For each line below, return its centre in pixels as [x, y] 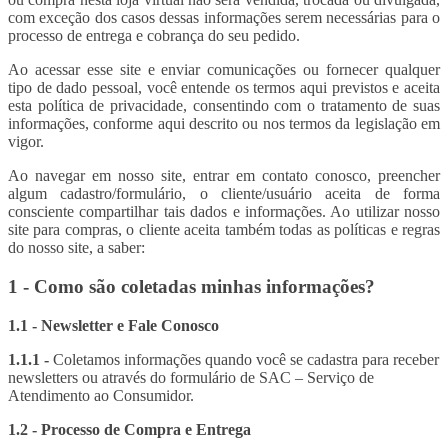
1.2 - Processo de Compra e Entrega [129, 429]
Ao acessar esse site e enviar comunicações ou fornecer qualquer [224, 70]
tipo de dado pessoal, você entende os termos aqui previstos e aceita [224, 88]
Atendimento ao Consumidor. [101, 395]
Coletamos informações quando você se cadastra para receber [246, 359]
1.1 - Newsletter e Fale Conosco [113, 325]
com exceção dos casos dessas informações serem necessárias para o [224, 18]
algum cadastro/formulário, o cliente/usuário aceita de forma [224, 194]
